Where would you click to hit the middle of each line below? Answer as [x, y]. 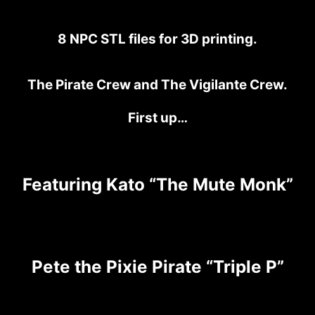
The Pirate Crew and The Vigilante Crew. [157, 85]
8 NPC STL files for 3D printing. [157, 39]
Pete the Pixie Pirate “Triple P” [157, 266]
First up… [157, 118]
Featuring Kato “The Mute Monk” [157, 185]
